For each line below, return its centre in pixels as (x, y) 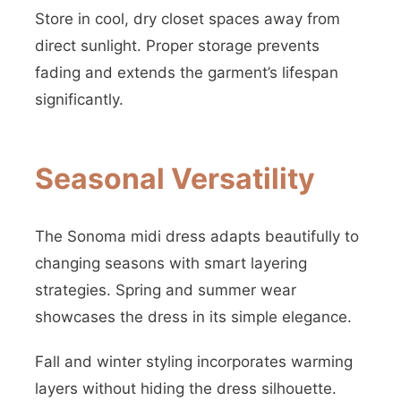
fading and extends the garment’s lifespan (187, 73)
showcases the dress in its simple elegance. (193, 317)
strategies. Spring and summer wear (166, 290)
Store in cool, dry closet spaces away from (188, 19)
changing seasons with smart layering (171, 263)
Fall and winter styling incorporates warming (194, 362)
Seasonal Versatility (175, 179)
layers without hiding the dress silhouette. (186, 388)
